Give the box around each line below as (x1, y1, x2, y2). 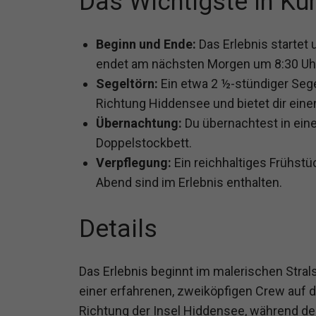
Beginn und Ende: (96, 37, 196, 52)
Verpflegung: (96, 155, 171, 171)
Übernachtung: (96, 116, 182, 131)
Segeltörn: (96, 76, 158, 92)
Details (79, 214, 157, 244)
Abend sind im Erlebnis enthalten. (96, 175, 282, 190)
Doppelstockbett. (96, 135, 192, 151)
